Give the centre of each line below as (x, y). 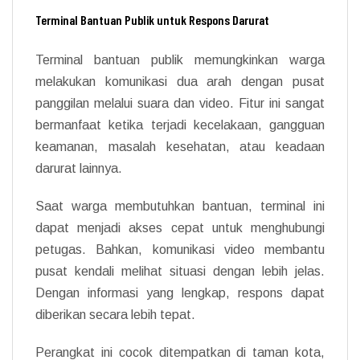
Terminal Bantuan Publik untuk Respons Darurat (152, 19)
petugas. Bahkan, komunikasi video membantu (180, 249)
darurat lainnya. (79, 168)
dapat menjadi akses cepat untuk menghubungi (180, 227)
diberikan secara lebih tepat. (115, 314)
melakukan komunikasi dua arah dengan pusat (180, 81)
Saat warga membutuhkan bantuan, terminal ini (180, 206)
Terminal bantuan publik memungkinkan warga (180, 59)
